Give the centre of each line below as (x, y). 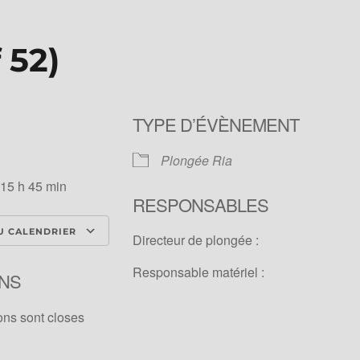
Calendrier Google (177, 260)
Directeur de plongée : (195, 240)
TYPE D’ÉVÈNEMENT (215, 125)
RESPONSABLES (200, 205)
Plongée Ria (196, 161)
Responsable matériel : (198, 272)
